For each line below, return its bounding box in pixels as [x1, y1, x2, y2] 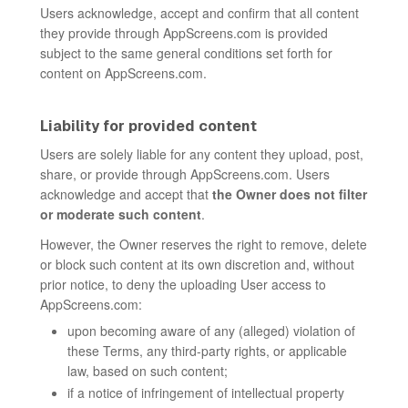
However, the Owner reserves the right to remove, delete [40, 235, 367, 253]
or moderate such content [40, 205, 201, 223]
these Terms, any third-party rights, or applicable [67, 342, 347, 360]
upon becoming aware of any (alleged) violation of [67, 321, 355, 340]
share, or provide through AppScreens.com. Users [40, 165, 330, 183]
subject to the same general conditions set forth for [40, 44, 332, 62]
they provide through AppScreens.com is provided [40, 24, 328, 42]
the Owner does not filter [212, 185, 367, 203]
